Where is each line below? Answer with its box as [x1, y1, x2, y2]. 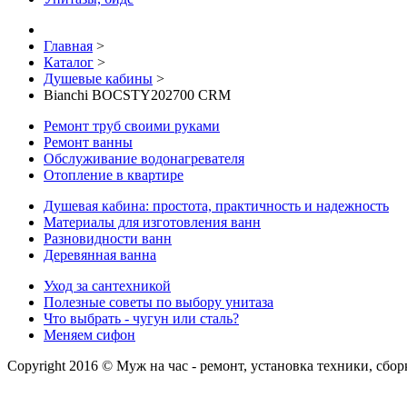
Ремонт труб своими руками [44, 117, 220, 134]
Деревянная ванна [44, 246, 156, 263]
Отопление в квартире [44, 166, 184, 183]
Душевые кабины [44, 70, 153, 86]
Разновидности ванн [44, 230, 172, 246]
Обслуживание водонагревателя [44, 150, 244, 166]
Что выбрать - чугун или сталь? [44, 310, 239, 326]
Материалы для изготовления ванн [44, 213, 261, 230]
